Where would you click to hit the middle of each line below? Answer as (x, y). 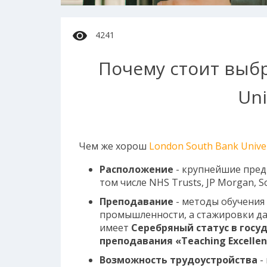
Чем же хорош (114, 146)
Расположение (137, 169)
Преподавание (137, 201)
